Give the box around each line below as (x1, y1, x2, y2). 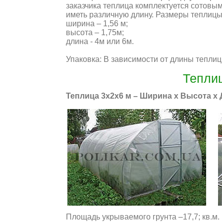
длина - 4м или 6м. (66, 37, 134, 46)
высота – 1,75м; (66, 28, 124, 37)
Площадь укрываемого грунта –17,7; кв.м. (66, 213, 220, 221)
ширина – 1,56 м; (66, 19, 128, 28)
